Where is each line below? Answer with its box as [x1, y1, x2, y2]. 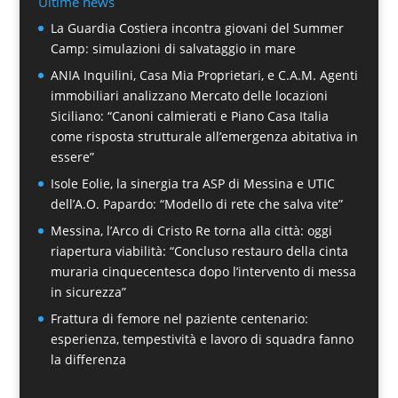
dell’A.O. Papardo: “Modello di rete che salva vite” [50, 195, 343, 213]
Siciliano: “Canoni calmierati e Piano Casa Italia [50, 107, 329, 125]
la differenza [50, 351, 126, 369]
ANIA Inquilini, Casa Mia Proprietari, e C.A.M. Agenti [50, 67, 358, 84]
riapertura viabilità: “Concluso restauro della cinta [50, 243, 348, 260]
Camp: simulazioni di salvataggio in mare [50, 40, 296, 58]
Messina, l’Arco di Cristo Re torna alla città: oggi [50, 222, 332, 240]
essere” [50, 148, 94, 166]
